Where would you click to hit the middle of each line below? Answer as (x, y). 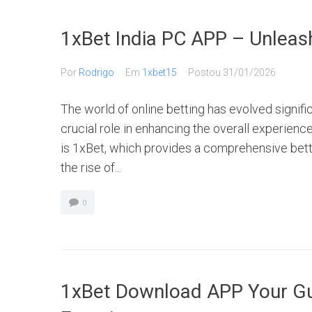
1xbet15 (159, 72)
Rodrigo (96, 72)
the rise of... (91, 167)
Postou (205, 72)
